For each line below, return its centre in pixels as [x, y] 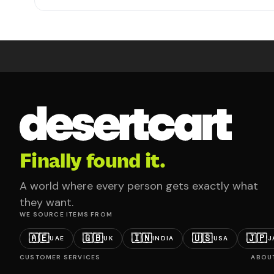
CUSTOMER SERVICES [60, 257]
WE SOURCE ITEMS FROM [66, 214]
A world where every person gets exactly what [139, 186]
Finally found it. [93, 161]
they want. [46, 202]
